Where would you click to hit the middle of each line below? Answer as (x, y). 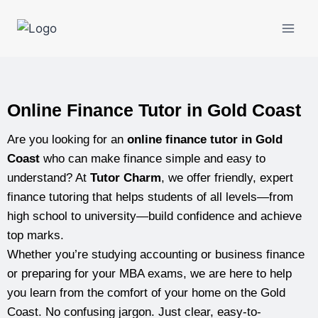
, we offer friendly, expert (227, 177)
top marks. (35, 235)
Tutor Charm (126, 177)
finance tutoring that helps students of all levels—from (150, 197)
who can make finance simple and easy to (153, 158)
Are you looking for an (67, 139)
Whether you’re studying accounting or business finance (156, 254)
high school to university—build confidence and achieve (154, 216)
